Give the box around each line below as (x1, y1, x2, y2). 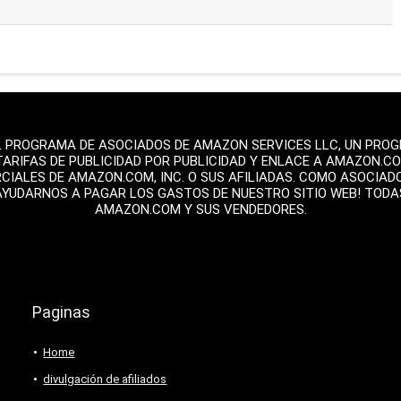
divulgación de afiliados (43, 371, 167, 386)
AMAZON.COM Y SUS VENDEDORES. (94, 200, 307, 218)
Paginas (32, 302, 91, 321)
